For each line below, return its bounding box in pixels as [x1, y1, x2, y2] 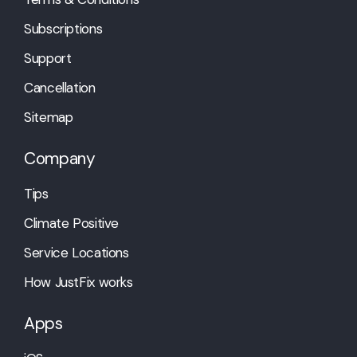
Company [24, 147, 96, 171]
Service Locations [24, 244, 129, 262]
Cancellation [24, 79, 96, 97]
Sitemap [24, 108, 73, 127]
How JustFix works [24, 273, 133, 292]
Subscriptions [24, 20, 103, 38]
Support [24, 49, 72, 68]
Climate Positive [24, 214, 120, 233]
